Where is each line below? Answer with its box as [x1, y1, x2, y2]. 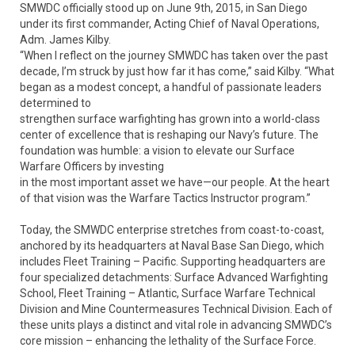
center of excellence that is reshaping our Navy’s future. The [20, 128, 319, 141]
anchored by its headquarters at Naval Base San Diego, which [20, 239, 324, 252]
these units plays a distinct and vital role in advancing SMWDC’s [20, 319, 332, 331]
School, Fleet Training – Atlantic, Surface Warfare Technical [20, 287, 315, 300]
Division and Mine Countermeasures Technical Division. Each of [20, 303, 333, 315]
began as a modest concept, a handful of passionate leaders [20, 81, 322, 94]
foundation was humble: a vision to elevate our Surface [20, 144, 295, 157]
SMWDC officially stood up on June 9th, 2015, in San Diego [20, 2, 307, 14]
